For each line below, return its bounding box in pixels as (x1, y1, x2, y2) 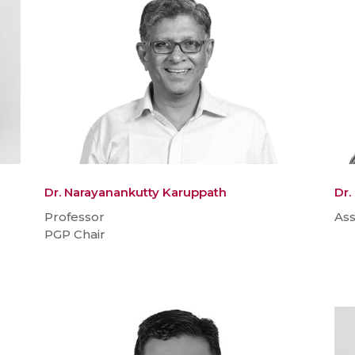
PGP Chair (44, 227, 105, 242)
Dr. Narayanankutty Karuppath (44, 185, 227, 200)
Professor (44, 209, 105, 225)
